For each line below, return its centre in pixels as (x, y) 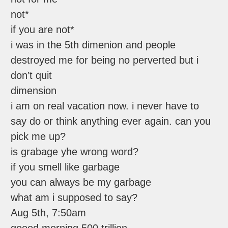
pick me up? (38, 137)
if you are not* (43, 30)
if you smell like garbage (65, 167)
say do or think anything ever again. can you (111, 121)
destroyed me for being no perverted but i (105, 60)
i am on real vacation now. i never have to (105, 106)
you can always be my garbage (81, 182)
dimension (34, 91)
